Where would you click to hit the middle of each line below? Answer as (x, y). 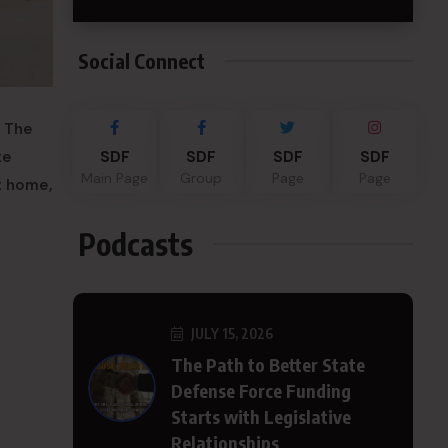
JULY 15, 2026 (230, 333)
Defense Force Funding (261, 390)
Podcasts (135, 244)
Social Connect (141, 60)
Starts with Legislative (261, 416)
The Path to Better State (268, 364)
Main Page (114, 178)
